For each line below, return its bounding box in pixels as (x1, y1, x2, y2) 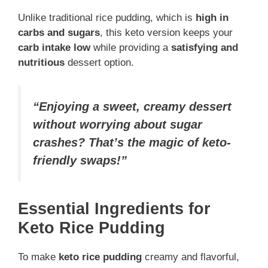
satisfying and (171, 42, 238, 54)
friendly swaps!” (33, 153, 127, 167)
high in (196, 12, 229, 24)
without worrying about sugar (33, 117, 202, 131)
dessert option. (65, 57, 134, 69)
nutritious (18, 57, 65, 69)
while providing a (90, 42, 171, 54)
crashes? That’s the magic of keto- (33, 135, 231, 149)
